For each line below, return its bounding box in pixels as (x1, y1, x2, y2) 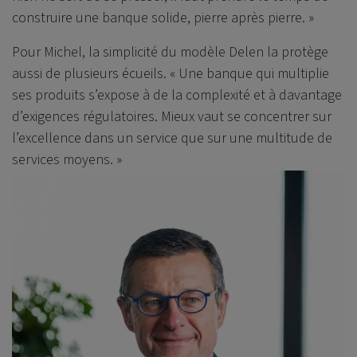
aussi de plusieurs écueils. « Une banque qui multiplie (12, 63, 329, 84)
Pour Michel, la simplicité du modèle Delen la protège (12, 41, 328, 62)
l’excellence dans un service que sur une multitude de (12, 127, 332, 148)
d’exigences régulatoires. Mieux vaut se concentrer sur (12, 106, 331, 127)
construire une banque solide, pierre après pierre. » (12, 7, 317, 28)
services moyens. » (12, 149, 122, 170)
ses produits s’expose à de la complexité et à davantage (12, 84, 342, 105)
